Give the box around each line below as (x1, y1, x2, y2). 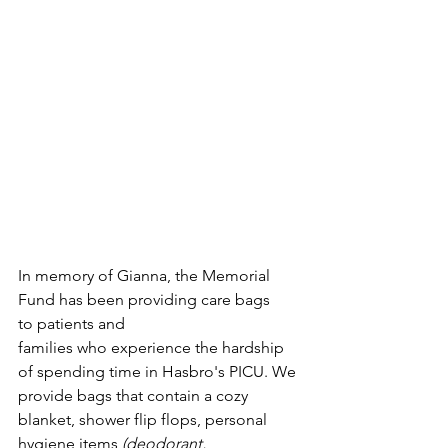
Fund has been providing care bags (18, 290, 274, 310)
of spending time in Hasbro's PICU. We (18, 362, 300, 382)
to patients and (18, 314, 129, 334)
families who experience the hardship (18, 338, 288, 358)
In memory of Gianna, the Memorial (18, 266, 274, 286)
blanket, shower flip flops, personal (18, 410, 271, 430)
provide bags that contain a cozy (18, 386, 252, 406)
